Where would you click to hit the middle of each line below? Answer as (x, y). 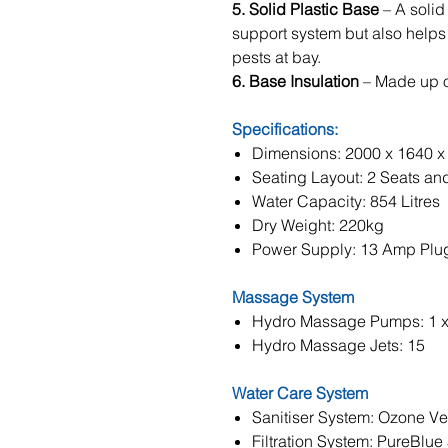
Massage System (293, 297)
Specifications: (285, 129)
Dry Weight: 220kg (318, 225)
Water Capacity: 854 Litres (346, 201)
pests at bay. (276, 57)
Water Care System (300, 393)
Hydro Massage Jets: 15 (338, 345)
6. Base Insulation (295, 81)
